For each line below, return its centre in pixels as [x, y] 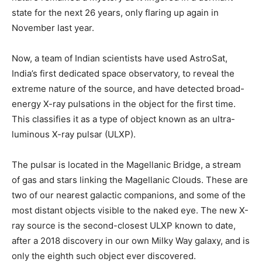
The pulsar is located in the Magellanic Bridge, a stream [126, 164]
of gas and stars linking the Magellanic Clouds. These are [130, 180]
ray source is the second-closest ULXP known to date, [124, 225]
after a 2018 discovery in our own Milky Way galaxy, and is [131, 240]
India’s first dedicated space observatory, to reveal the [123, 73]
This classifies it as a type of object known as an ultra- [123, 119]
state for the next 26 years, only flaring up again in [115, 12]
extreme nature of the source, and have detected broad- [128, 88]
